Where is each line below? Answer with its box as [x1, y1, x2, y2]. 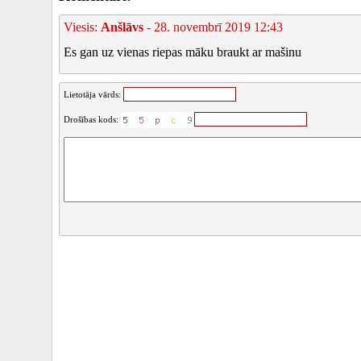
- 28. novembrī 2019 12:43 [143, 19, 283, 35]
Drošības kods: [64, 114, 121, 124]
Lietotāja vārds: [64, 89, 123, 99]
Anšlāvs [101, 19, 143, 35]
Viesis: [64, 19, 101, 35]
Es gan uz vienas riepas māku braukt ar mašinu [64, 44, 301, 60]
